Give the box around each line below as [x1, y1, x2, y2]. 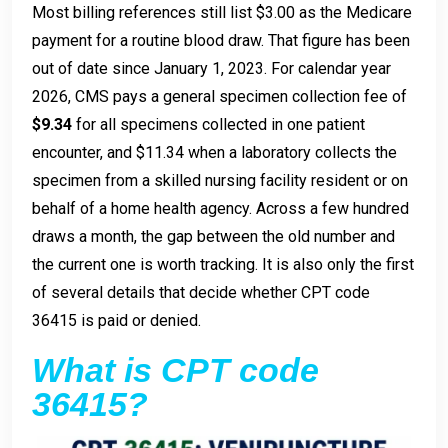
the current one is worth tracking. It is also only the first [32, 254, 414, 274]
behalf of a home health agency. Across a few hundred [32, 198, 409, 218]
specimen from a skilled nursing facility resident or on [32, 170, 408, 190]
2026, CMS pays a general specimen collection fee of [32, 86, 407, 106]
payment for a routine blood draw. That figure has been [32, 30, 410, 50]
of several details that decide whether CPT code [32, 282, 370, 302]
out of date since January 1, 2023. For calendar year [32, 58, 391, 78]
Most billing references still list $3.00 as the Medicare [32, 2, 412, 22]
